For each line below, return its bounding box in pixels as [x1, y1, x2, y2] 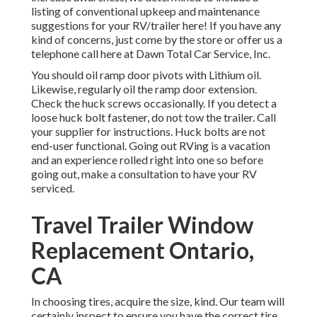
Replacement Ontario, [31, 236, 254, 265]
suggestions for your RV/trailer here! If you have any [31, 18, 281, 33]
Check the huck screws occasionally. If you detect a [31, 96, 277, 110]
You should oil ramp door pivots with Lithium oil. [31, 68, 261, 82]
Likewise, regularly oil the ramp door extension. [31, 82, 257, 96]
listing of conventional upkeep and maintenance [31, 4, 260, 18]
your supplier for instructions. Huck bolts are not [31, 125, 265, 139]
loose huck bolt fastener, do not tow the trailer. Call [31, 110, 276, 125]
